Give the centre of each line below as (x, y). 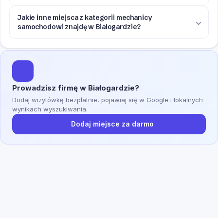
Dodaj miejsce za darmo (112, 124)
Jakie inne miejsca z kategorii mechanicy (85, 18)
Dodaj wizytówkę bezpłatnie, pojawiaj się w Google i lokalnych (108, 100)
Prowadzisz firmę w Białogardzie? (76, 88)
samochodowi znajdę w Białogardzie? (79, 27)
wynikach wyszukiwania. (50, 109)
